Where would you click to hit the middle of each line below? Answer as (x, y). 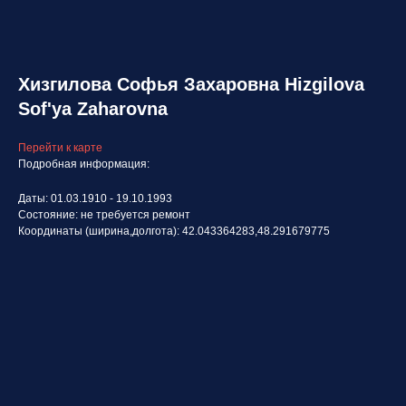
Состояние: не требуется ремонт (104, 215)
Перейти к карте (60, 148)
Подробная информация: (84, 164)
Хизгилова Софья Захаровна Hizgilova (191, 84)
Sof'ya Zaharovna (93, 109)
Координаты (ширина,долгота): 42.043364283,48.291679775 (174, 231)
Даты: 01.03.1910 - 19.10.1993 (95, 198)
